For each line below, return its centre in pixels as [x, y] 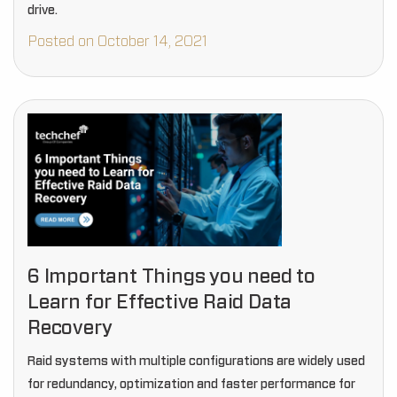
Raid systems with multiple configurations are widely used [196, 362]
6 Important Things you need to [171, 276]
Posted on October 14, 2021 [117, 42]
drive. [43, 11]
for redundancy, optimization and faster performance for [191, 385]
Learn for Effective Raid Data [160, 302]
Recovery [70, 328]
